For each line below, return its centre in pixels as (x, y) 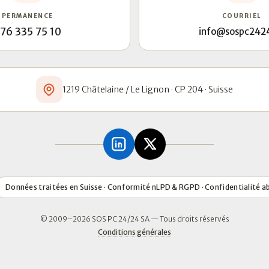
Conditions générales (134, 232)
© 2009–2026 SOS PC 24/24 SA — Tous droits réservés (134, 219)
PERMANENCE (27, 16)
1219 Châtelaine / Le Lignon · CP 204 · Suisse (148, 89)
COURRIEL (242, 16)
